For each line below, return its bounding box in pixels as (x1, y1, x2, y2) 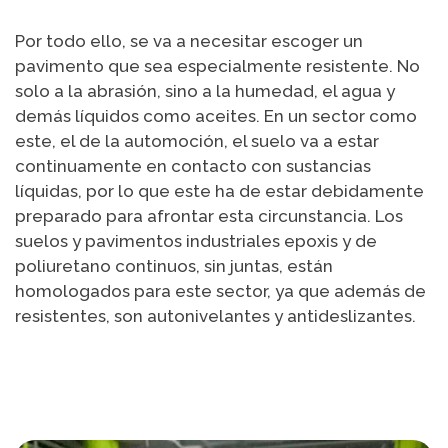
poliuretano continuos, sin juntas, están (15, 256, 333, 277)
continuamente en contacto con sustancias (15, 156, 371, 177)
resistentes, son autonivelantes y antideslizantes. (15, 306, 416, 327)
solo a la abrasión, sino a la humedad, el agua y (15, 81, 395, 102)
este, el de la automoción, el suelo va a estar (15, 131, 379, 152)
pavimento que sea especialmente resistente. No (15, 56, 420, 77)
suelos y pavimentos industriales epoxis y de (15, 231, 377, 252)
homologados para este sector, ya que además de (15, 281, 426, 302)
